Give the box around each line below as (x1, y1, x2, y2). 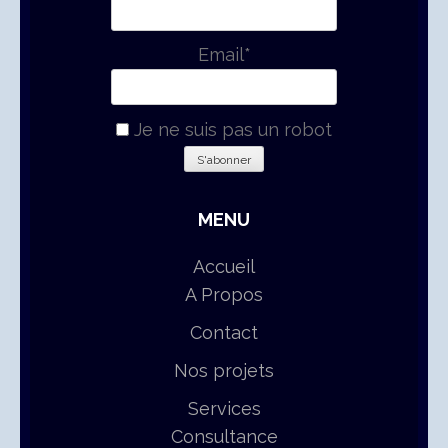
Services (187, 398, 261, 420)
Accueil (193, 256, 255, 278)
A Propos (185, 284, 263, 306)
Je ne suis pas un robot (129, 119, 332, 141)
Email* (197, 44, 251, 66)
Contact (190, 322, 258, 344)
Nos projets (174, 360, 274, 382)
